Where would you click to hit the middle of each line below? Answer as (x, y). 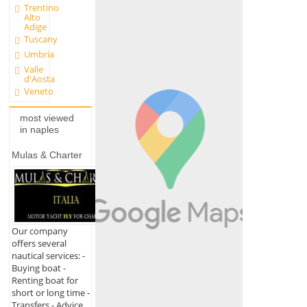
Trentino (42, 8)
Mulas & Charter (47, 155)
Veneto (39, 91)
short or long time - (50, 293)
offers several (39, 244)
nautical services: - (48, 256)
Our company (39, 231)
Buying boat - (38, 268)
